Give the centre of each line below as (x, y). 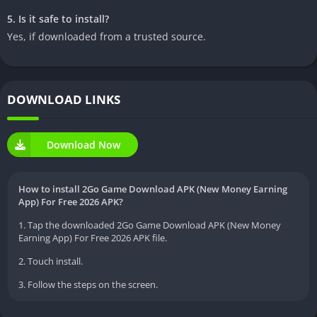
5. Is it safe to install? (58, 19)
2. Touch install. (51, 261)
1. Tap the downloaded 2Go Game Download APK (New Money (150, 225)
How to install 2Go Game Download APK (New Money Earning (153, 189)
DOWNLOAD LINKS (64, 100)
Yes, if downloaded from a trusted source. (106, 37)
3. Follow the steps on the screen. (88, 285)
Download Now (83, 145)
